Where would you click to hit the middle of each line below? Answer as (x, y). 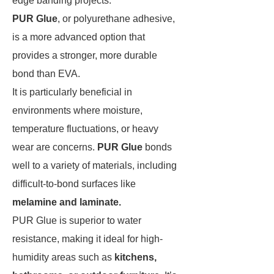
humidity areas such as (63, 257)
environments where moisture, (77, 110)
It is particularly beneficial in (72, 92)
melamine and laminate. (68, 202)
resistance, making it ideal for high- (87, 239)
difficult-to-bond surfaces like (74, 184)
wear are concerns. (55, 147)
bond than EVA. (47, 74)
